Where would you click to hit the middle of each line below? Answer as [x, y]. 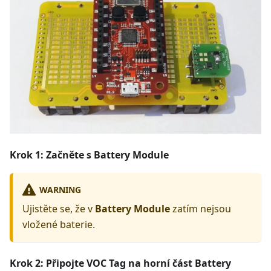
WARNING [60, 189]
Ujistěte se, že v [59, 209]
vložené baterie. [59, 225]
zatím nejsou [201, 209]
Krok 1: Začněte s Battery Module [89, 155]
